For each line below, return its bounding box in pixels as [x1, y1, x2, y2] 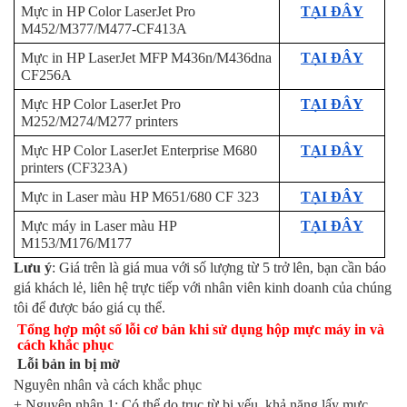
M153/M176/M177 [20, 235, 132, 252]
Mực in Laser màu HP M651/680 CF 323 [20, 189, 259, 205]
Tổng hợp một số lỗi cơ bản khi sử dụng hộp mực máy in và [17, 322, 384, 338]
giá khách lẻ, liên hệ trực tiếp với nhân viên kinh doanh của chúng [14, 280, 392, 296]
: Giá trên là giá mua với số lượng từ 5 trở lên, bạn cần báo [52, 260, 386, 276]
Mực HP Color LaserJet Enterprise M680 [20, 143, 257, 159]
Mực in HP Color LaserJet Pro [20, 4, 195, 20]
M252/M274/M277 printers [20, 114, 182, 130]
